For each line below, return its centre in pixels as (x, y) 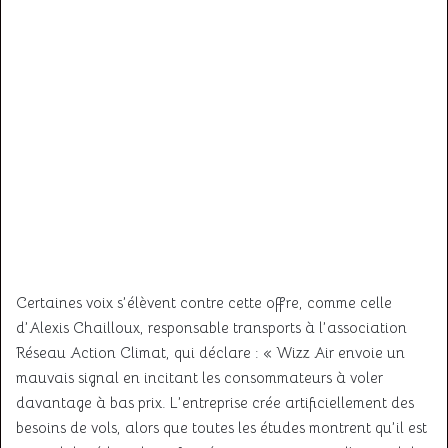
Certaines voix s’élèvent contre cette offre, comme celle (204, 302)
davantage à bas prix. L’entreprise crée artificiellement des (215, 402)
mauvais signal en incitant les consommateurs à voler (199, 377)
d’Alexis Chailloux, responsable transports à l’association (211, 327)
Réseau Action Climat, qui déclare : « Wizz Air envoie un (210, 352)
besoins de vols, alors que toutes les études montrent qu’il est (221, 427)
